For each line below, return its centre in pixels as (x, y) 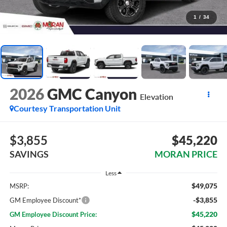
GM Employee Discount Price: (53, 215)
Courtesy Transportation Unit (67, 108)
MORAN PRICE (186, 154)
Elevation (156, 97)
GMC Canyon (92, 94)
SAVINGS (29, 154)
